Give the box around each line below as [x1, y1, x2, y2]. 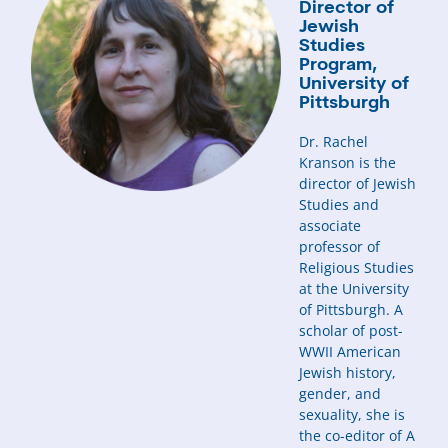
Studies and [299, 194, 380, 214]
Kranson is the [299, 152, 397, 172]
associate [299, 215, 362, 235]
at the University [299, 278, 410, 298]
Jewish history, [299, 362, 397, 382]
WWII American [299, 341, 402, 361]
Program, [299, 55, 378, 75]
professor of [299, 236, 381, 256]
